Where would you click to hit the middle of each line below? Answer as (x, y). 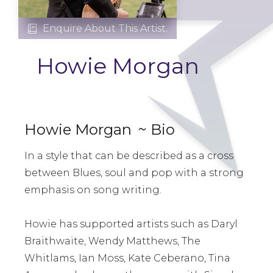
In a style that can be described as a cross (129, 156)
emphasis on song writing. (93, 190)
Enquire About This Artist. (105, 28)
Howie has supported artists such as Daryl (131, 224)
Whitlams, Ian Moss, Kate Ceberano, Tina (127, 258)
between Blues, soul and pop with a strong (134, 173)
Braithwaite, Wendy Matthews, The (112, 241)
